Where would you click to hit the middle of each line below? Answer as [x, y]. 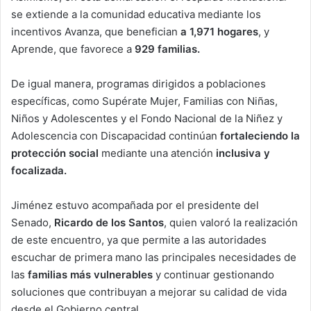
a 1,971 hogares [219, 31]
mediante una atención [157, 153]
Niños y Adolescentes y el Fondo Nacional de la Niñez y [147, 118]
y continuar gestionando [213, 274]
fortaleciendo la [260, 135]
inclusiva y [243, 153]
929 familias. [167, 49]
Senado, [33, 222]
